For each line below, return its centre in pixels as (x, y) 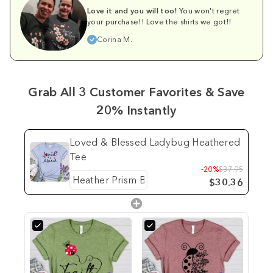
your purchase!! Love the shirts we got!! (159, 21)
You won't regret (208, 10)
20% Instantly (136, 110)
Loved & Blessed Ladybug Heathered (155, 142)
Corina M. (115, 39)
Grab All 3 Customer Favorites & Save (136, 92)
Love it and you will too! (132, 10)
